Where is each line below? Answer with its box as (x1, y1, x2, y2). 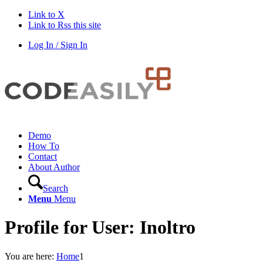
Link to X (28, 9, 65, 19)
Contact (28, 151, 57, 161)
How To (28, 141, 59, 151)
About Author (28, 162, 80, 172)
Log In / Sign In (28, 40, 87, 50)
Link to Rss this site (28, 20, 101, 30)
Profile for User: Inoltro (5, 217, 195, 238)
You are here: (5, 251, 54, 261)
